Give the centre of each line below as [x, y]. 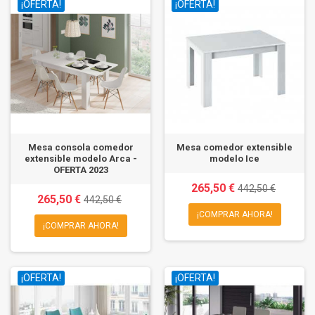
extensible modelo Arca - [81, 158]
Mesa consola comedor [81, 147]
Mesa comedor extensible [234, 147]
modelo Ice [234, 158]
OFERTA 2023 [81, 169]
